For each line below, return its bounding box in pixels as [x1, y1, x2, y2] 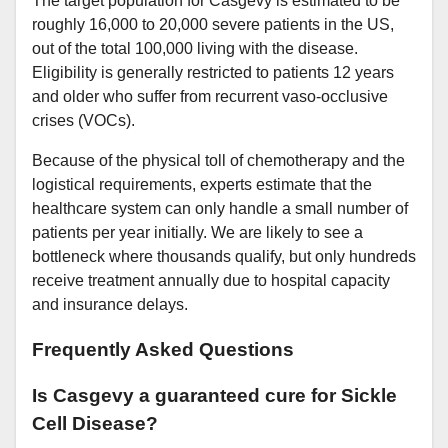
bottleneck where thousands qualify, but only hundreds [32, 247, 416, 265]
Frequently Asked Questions [32, 338, 294, 360]
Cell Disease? [32, 413, 158, 435]
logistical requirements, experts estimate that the [32, 175, 372, 193]
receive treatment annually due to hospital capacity [32, 271, 390, 289]
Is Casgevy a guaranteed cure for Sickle [32, 385, 397, 407]
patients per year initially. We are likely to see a [32, 223, 363, 241]
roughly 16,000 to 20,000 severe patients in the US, [32, 15, 394, 33]
